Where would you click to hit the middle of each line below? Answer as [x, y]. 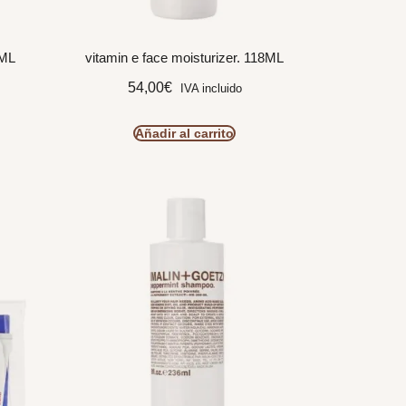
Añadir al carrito [184, 133]
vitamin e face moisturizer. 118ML [184, 58]
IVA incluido [211, 88]
